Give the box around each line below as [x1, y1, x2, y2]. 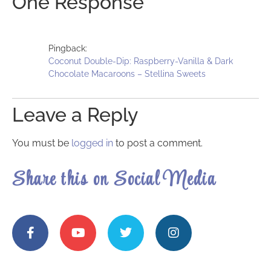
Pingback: [48, 42, 87, 53]
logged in [71, 137, 113, 149]
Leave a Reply [12, 103, 138, 126]
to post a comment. [113, 137, 203, 149]
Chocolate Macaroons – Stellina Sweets [48, 68, 206, 79]
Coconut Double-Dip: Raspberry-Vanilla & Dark [48, 55, 233, 66]
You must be [12, 137, 71, 149]
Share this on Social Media [12, 166, 216, 196]
